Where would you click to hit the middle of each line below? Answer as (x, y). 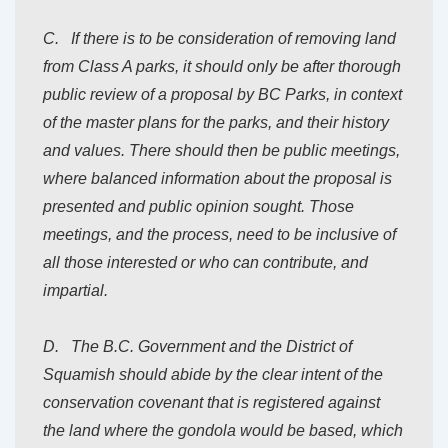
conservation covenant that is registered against (211, 403)
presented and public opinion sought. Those (198, 207)
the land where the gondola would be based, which (223, 431)
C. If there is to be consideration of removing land (219, 39)
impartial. (75, 291)
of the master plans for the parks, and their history (216, 123)
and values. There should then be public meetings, (221, 151)
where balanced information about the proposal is (217, 179)
